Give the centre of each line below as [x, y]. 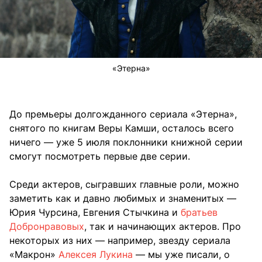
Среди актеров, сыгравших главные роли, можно [124, 184]
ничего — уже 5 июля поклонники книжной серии [126, 142]
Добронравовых [47, 226]
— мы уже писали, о [181, 254]
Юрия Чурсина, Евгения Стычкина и [95, 212]
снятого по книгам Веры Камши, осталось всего [122, 128]
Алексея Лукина [96, 254]
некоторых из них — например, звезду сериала [120, 240]
